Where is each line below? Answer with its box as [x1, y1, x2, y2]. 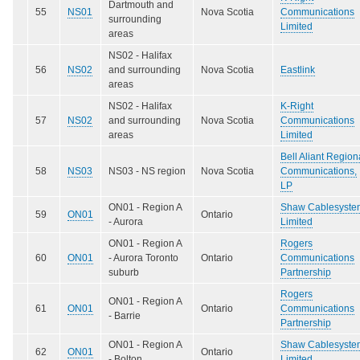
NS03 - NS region [108, 165, 186, 177]
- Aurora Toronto [108, 252, 178, 264]
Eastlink [280, 63, 315, 76]
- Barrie [108, 309, 141, 321]
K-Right [280, 100, 313, 112]
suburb [108, 266, 139, 278]
